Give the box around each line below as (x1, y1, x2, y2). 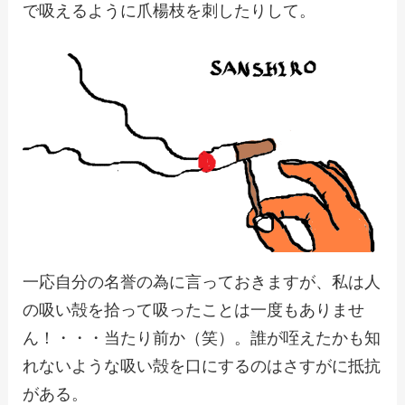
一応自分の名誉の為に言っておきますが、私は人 (22, 270, 381, 293)
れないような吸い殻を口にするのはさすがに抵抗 (22, 354, 381, 377)
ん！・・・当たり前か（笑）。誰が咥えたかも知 (22, 326, 381, 349)
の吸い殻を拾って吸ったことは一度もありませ (22, 298, 364, 321)
